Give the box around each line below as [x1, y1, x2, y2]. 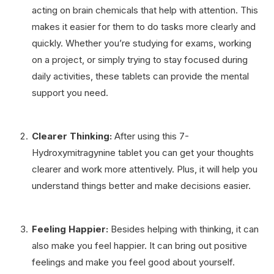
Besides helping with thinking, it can [111, 223, 259, 235]
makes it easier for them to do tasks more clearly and [32, 20, 256, 32]
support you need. [32, 86, 108, 98]
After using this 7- [114, 130, 189, 142]
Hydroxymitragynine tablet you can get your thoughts [32, 146, 254, 158]
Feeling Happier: [32, 223, 111, 235]
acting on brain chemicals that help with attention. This [32, 4, 258, 16]
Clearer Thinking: [32, 130, 114, 142]
